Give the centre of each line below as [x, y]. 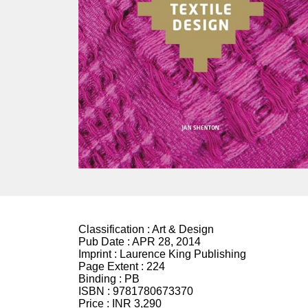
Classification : [115, 229]
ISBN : [96, 291]
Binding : [101, 278]
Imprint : [99, 254]
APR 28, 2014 [166, 241]
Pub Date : [105, 241]
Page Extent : [112, 266]
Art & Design [183, 229]
